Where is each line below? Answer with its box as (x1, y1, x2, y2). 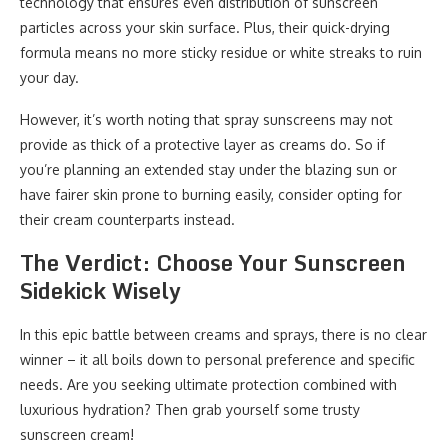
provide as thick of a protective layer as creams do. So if (20, 136, 385, 153)
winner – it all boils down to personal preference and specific (20, 351, 415, 368)
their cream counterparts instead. (20, 211, 235, 228)
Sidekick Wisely (20, 273, 181, 308)
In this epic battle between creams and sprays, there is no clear (20, 326, 427, 343)
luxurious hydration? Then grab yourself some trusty (20, 401, 360, 418)
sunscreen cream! (20, 426, 134, 443)
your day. (20, 69, 79, 86)
